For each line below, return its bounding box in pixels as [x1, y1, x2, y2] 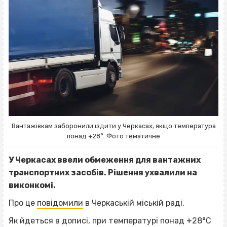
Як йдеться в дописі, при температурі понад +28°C [9, 216, 211, 226]
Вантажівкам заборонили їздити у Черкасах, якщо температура [11, 122, 216, 130]
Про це [9, 198, 37, 208]
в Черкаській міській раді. [83, 198, 184, 208]
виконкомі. [9, 180, 57, 191]
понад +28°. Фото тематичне [67, 132, 160, 140]
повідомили [37, 198, 83, 208]
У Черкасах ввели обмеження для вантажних [9, 155, 201, 165]
